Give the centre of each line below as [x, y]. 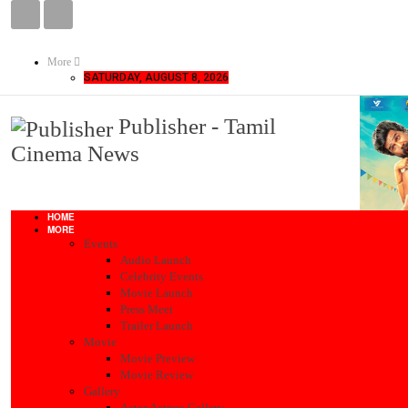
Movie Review [157, 375]
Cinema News [75, 153]
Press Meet [147, 310]
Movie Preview [158, 359]
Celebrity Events [162, 277]
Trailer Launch [157, 326]
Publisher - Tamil [197, 126]
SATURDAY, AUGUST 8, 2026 [156, 77]
